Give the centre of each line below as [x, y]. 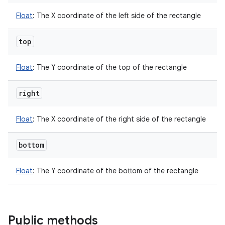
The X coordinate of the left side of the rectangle [118, 16]
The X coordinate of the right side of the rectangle [120, 119]
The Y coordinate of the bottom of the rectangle [117, 171]
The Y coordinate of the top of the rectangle [111, 67]
